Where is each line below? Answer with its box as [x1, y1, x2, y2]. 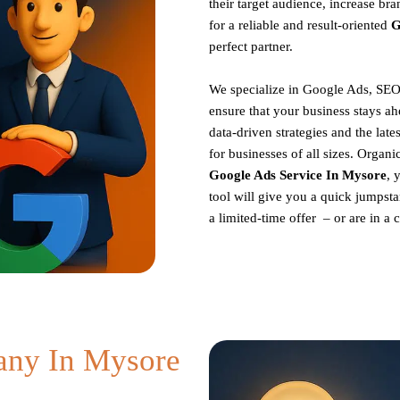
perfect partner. [209, 38, 293, 54]
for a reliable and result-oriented [209, 17, 391, 32]
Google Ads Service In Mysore [209, 167, 387, 182]
